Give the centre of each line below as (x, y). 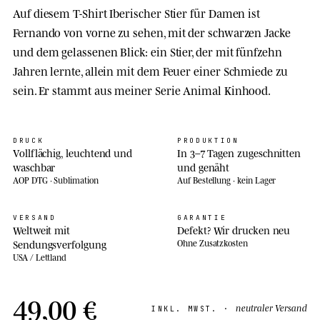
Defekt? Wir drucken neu (234, 229)
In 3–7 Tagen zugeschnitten (239, 152)
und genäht (204, 166)
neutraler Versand (271, 307)
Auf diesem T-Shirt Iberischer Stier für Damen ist (137, 12)
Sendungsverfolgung (60, 244)
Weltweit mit (42, 229)
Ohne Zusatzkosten (212, 242)
